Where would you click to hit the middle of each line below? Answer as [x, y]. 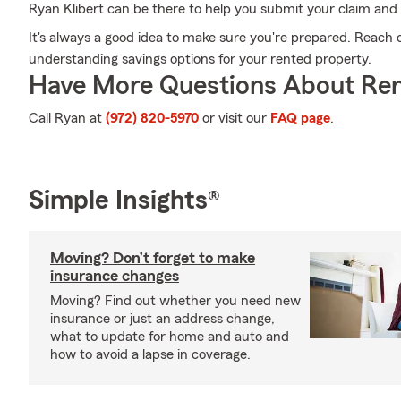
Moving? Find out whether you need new [175, 301]
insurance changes [115, 276]
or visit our [235, 118]
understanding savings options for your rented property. [200, 59]
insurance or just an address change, [162, 319]
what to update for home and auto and [170, 337]
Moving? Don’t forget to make [153, 258]
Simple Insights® [124, 200]
